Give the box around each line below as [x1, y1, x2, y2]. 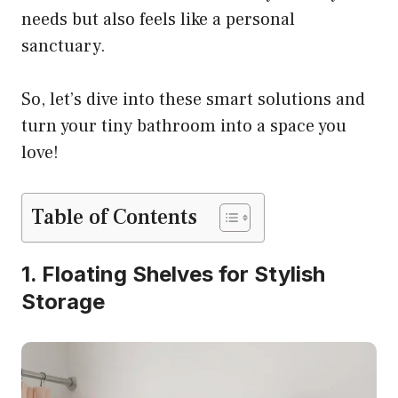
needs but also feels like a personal [21, 8, 295, 32]
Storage [21, 289, 105, 315]
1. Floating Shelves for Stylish [21, 261, 325, 288]
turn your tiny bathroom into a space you [21, 115, 346, 139]
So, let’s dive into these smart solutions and [21, 88, 365, 112]
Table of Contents [31, 203, 197, 232]
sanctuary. [21, 35, 106, 59]
